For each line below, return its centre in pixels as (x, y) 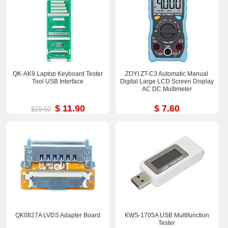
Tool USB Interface (58, 81)
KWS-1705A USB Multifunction (167, 216)
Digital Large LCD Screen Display (167, 81)
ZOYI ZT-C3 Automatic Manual (167, 74)
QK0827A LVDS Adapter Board (58, 216)
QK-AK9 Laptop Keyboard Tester (58, 74)
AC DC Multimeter (167, 89)
